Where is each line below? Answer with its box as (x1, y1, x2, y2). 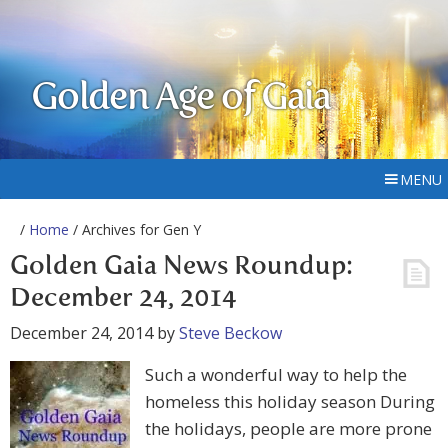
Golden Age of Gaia (31, 80, 331, 118)
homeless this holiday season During (145, 390, 435, 413)
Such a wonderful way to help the (145, 363, 407, 386)
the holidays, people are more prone (145, 417, 432, 440)
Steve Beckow (179, 322, 282, 344)
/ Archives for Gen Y (69, 220, 201, 239)
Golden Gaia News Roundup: (10, 254, 353, 280)
